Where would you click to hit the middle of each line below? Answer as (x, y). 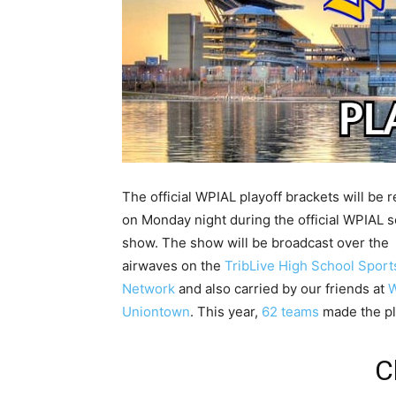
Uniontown (156, 312)
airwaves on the (173, 266)
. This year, (226, 312)
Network (148, 289)
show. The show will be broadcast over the (255, 243)
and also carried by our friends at (282, 289)
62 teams (290, 312)
